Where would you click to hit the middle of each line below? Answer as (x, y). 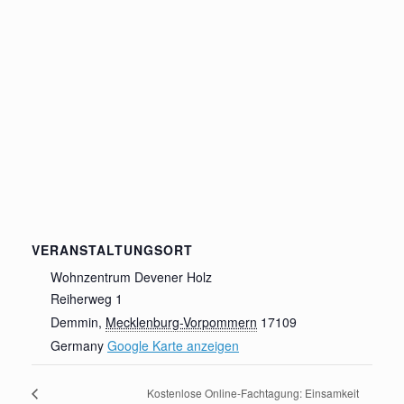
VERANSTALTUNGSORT (112, 249)
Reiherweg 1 (87, 298)
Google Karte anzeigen (173, 345)
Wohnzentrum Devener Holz (131, 276)
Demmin (74, 321)
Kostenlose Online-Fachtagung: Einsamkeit (253, 392)
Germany (77, 345)
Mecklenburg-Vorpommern (181, 321)
